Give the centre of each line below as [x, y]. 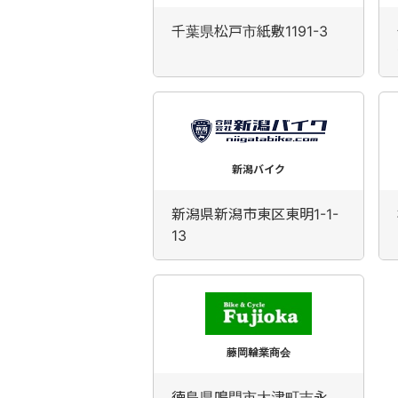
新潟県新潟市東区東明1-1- [255, 214]
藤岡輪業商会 [259, 352]
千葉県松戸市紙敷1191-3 [250, 31]
